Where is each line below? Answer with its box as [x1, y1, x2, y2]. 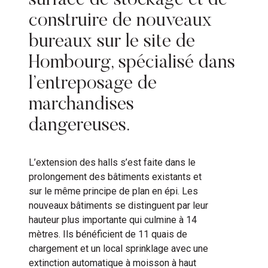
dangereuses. [29, 116, 130, 136]
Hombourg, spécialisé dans [29, 53, 235, 73]
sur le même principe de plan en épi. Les [29, 185, 198, 197]
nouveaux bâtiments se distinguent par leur [29, 200, 208, 212]
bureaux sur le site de [29, 32, 195, 52]
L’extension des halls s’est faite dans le [29, 157, 196, 169]
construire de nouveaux [29, 11, 212, 31]
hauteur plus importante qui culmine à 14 [29, 214, 197, 226]
